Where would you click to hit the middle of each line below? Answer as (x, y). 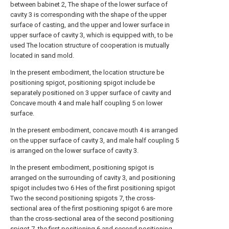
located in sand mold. (42, 55)
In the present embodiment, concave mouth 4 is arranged (94, 130)
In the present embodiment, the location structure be (87, 72)
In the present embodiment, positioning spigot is (82, 167)
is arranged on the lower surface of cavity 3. (74, 151)
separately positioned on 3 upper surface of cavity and (91, 93)
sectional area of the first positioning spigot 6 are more (91, 208)
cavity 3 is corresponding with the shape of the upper (88, 15)
